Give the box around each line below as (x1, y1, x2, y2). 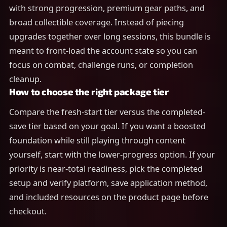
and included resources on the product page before (9, 192, 208, 203)
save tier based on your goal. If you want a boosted (9, 121, 206, 132)
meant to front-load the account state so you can (9, 45, 197, 56)
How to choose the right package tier (9, 86, 169, 97)
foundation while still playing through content (9, 135, 185, 146)
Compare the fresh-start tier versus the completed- (9, 106, 205, 118)
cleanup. (9, 73, 42, 85)
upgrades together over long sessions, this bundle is (9, 31, 211, 42)
